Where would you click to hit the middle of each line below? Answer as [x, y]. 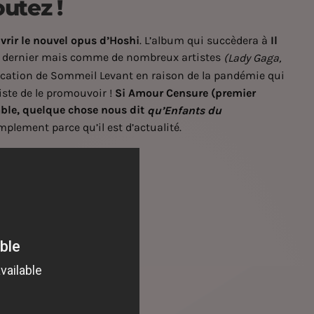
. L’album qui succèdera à [205, 41]
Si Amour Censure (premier [185, 93]
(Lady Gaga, [252, 58]
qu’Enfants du [184, 110]
